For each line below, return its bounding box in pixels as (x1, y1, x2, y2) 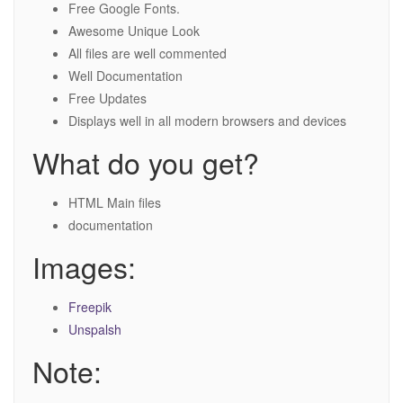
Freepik (68, 298, 112, 317)
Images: (32, 246, 136, 288)
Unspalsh (68, 320, 121, 339)
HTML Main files (68, 193, 161, 212)
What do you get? (32, 141, 259, 184)
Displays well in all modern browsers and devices (68, 112, 346, 130)
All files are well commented (68, 44, 227, 63)
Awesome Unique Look (68, 22, 200, 40)
